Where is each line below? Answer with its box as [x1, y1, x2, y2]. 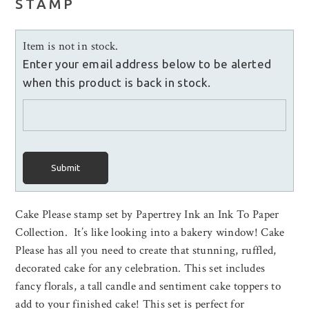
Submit [51, 163, 81, 174]
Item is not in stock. [23, 39, 119, 54]
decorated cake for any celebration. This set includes [15, 261, 266, 277]
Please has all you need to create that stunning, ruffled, [15, 243, 277, 259]
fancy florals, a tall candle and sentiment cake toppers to [15, 279, 281, 295]
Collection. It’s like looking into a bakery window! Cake [15, 225, 285, 241]
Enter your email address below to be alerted [23, 57, 272, 71]
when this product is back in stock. [23, 76, 211, 90]
